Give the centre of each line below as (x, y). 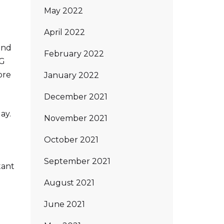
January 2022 (71, 75)
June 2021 (64, 204)
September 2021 (77, 161)
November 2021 (76, 118)
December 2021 (76, 96)
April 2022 (64, 32)
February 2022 (74, 53)
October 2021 (71, 139)
